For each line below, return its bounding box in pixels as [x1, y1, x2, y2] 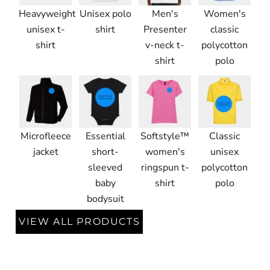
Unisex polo [79, 7, 131, 20]
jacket [33, 145, 58, 159]
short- [92, 145, 119, 159]
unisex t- [26, 22, 65, 36]
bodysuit [86, 192, 124, 206]
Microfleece [20, 129, 71, 143]
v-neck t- [145, 38, 184, 52]
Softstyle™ [140, 129, 189, 143]
